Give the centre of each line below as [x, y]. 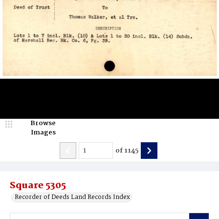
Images [43, 132]
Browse [43, 123]
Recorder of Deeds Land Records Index [72, 197]
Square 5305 [38, 186]
